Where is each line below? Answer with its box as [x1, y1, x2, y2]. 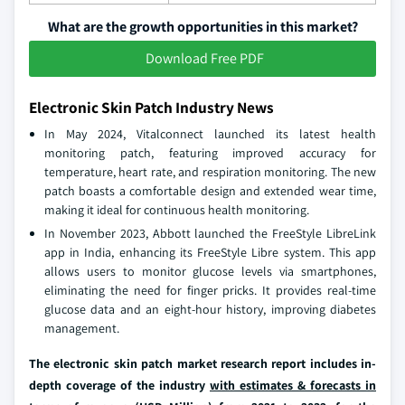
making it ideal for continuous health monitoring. [44, 202, 309, 219]
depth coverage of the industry [29, 377, 210, 394]
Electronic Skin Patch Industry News [29, 97, 274, 118]
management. [44, 320, 119, 337]
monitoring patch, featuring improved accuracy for [44, 145, 376, 162]
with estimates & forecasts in [210, 377, 376, 394]
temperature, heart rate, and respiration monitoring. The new [44, 164, 376, 181]
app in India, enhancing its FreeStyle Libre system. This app [44, 244, 376, 261]
